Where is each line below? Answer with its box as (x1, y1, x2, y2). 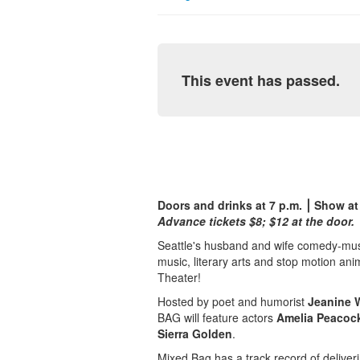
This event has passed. (182, 70, 340, 92)
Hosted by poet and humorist (157, 293, 308, 310)
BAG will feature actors (157, 309, 276, 326)
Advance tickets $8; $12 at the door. (157, 213, 354, 230)
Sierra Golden (157, 325, 232, 342)
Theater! (157, 269, 201, 286)
